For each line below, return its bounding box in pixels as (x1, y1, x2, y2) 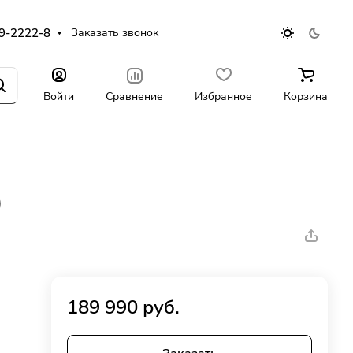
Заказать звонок (71, 25, 159, 40)
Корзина (284, 88, 328, 104)
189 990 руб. (67, 295, 180, 320)
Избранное (195, 88, 252, 104)
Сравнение (106, 88, 163, 104)
